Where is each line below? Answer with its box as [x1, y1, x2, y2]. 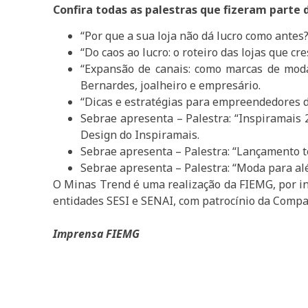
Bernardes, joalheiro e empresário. [80, 78, 264, 93]
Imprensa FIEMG [53, 226, 140, 242]
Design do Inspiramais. [80, 127, 203, 143]
